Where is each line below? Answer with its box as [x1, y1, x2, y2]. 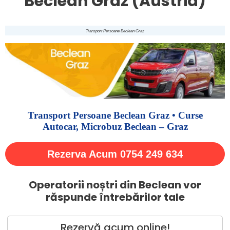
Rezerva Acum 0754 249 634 [47, 148, 183, 160]
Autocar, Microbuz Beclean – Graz [42, 121, 188, 132]
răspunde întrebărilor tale [45, 190, 185, 205]
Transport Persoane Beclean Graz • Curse [27, 110, 203, 121]
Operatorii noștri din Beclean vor [29, 178, 201, 193]
